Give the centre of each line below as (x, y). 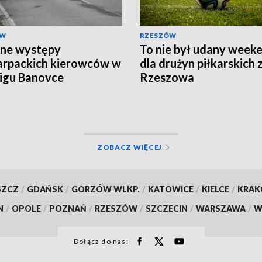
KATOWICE (170, 189)
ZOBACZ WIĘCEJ (130, 147)
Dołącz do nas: (101, 241)
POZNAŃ (68, 208)
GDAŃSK (45, 189)
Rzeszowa (167, 77)
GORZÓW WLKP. (105, 189)
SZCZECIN (167, 208)
